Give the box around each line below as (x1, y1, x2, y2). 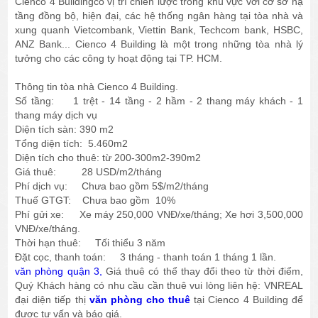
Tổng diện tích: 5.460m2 (15, 138, 128, 150)
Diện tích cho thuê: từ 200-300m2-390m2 (15, 152, 202, 164)
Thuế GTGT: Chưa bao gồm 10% (15, 194, 176, 207)
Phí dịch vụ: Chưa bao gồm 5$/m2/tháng (15, 180, 209, 192)
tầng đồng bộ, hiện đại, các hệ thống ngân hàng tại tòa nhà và (15, 10, 303, 22)
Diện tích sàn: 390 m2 (15, 124, 114, 136)
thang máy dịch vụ (15, 109, 98, 121)
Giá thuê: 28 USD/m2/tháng (15, 166, 163, 178)
